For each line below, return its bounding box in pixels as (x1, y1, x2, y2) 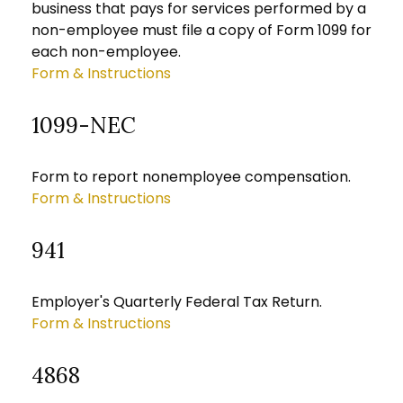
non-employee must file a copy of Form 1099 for (31, 20, 372, 40)
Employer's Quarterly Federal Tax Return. (31, 291, 322, 312)
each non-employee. (31, 41, 181, 62)
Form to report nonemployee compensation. (31, 166, 351, 187)
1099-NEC (31, 112, 136, 139)
